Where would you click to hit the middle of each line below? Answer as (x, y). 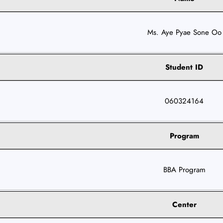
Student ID (184, 67)
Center (184, 204)
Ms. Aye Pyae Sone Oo (184, 32)
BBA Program (184, 169)
